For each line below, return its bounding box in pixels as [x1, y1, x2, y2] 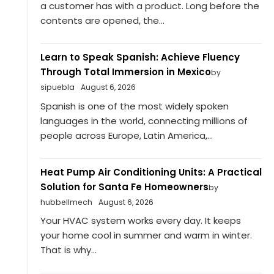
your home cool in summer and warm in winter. [40, 229, 252, 242]
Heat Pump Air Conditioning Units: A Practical [40, 165, 262, 179]
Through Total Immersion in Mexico [40, 65, 211, 79]
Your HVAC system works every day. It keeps [40, 214, 241, 228]
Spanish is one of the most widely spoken [40, 99, 229, 113]
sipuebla [40, 82, 75, 93]
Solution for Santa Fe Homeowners [40, 180, 209, 193]
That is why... [40, 243, 97, 257]
